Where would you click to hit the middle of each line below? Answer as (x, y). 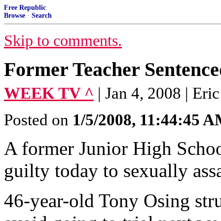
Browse (15, 16)
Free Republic (25, 8)
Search (42, 16)
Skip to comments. (63, 41)
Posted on (38, 120)
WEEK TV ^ (49, 93)
